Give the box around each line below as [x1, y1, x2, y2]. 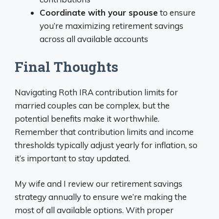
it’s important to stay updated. [15, 153, 130, 163]
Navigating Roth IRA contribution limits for [15, 87, 178, 97]
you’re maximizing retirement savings [40, 21, 183, 31]
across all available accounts [40, 34, 148, 44]
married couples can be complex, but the [15, 100, 170, 110]
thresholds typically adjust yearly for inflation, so [15, 139, 197, 150]
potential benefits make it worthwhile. [15, 113, 159, 124]
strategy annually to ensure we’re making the [15, 192, 187, 202]
